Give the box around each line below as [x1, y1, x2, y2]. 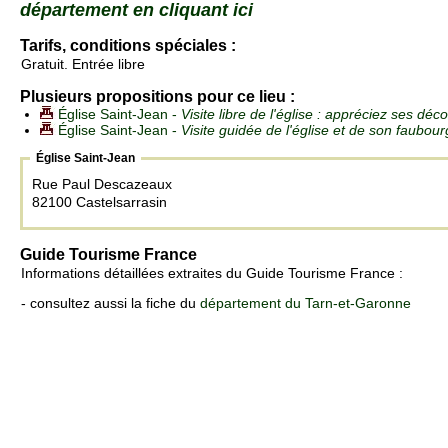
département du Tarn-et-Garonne [200, 295, 411, 312]
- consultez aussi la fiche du [21, 295, 200, 312]
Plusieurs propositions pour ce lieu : [20, 88, 295, 106]
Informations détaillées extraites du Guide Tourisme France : [21, 265, 403, 282]
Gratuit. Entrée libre [21, 56, 145, 73]
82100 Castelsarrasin [32, 194, 167, 211]
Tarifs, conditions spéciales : [20, 37, 236, 55]
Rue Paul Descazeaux [32, 176, 176, 193]
